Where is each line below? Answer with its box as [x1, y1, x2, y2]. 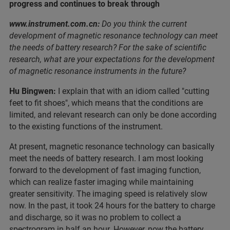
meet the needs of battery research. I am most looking [9, 154, 203, 164]
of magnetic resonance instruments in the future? [9, 66, 186, 76]
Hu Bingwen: [9, 86, 58, 97]
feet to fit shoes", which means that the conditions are [9, 98, 203, 108]
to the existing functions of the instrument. [9, 122, 163, 132]
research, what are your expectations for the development [9, 54, 215, 65]
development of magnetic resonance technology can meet [9, 31, 218, 41]
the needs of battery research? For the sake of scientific [9, 43, 206, 53]
